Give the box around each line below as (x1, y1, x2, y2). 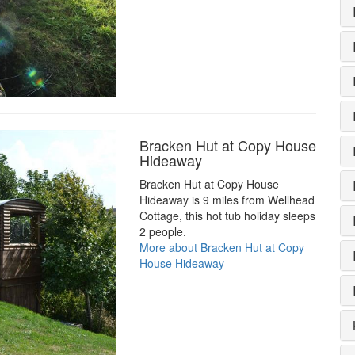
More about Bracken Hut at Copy (139, 239, 304, 256)
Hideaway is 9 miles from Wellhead (139, 192, 315, 208)
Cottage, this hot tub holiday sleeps (139, 208, 315, 224)
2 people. (139, 223, 186, 240)
